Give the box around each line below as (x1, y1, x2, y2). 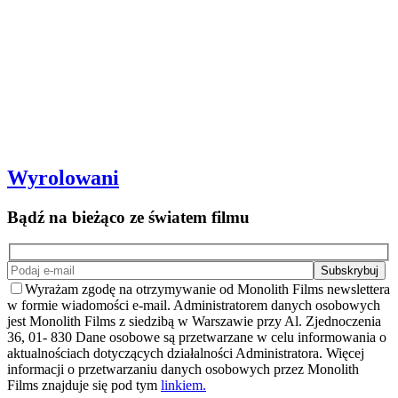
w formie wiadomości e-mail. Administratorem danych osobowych (7, 297, 380, 313)
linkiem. (161, 377, 206, 393)
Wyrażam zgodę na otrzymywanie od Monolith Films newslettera (25, 281, 390, 297)
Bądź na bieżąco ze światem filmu (7, 207, 250, 227)
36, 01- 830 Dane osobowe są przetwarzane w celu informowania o (7, 329, 386, 345)
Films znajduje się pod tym (7, 377, 161, 393)
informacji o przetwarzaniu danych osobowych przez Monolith (7, 361, 359, 377)
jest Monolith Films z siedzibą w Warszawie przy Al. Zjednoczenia (7, 313, 381, 329)
